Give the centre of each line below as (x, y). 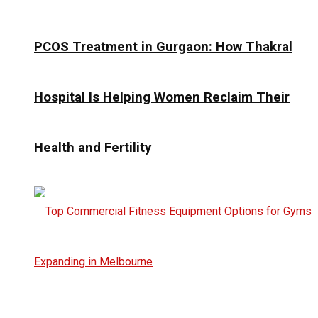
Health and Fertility (93, 147)
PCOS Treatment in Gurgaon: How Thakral (163, 46)
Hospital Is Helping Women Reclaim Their (162, 97)
